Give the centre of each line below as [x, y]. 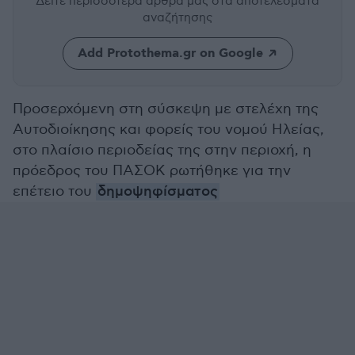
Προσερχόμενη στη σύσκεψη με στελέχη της [166, 109]
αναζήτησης [177, 17]
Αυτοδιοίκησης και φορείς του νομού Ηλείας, [168, 130]
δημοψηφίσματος [158, 192]
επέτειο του [54, 191]
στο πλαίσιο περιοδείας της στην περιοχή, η [162, 150]
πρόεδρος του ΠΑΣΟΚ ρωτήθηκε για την [152, 171]
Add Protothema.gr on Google [170, 53]
